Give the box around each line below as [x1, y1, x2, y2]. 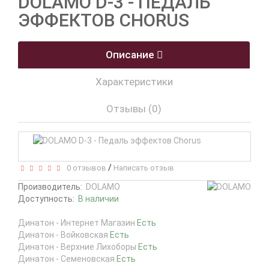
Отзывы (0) [106, 103, 162, 115]
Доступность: [18, 194, 78, 204]
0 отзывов [63, 163, 106, 172]
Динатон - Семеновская [18, 254, 116, 264]
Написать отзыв [113, 163, 174, 172]
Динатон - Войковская [18, 230, 110, 240]
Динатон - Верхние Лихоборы [18, 242, 138, 252]
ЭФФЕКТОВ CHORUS [18, 10, 189, 31]
